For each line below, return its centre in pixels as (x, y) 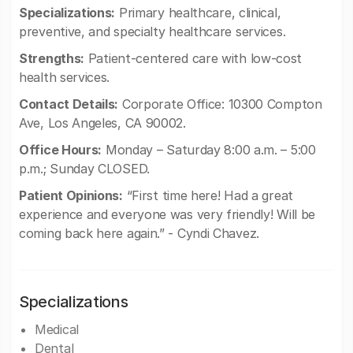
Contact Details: (69, 104)
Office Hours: (61, 150)
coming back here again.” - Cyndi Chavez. (139, 233)
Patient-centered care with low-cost (193, 58)
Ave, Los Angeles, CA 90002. (102, 123)
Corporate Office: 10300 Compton (220, 104)
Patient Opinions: (71, 195)
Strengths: (52, 58)
